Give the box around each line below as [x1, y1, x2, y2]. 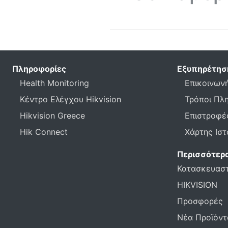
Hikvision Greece [20, 110, 85, 121]
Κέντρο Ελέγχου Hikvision [20, 94, 121, 104]
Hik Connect [20, 127, 68, 137]
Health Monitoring [20, 78, 89, 88]
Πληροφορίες [12, 64, 66, 74]
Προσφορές [177, 196, 223, 206]
